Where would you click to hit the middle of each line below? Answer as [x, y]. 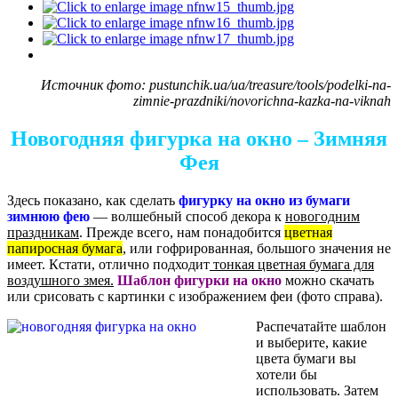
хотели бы [287, 375]
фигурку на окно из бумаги [264, 201]
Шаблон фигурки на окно [199, 281]
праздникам [43, 233]
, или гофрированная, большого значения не [257, 249]
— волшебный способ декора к [187, 217]
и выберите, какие [311, 343]
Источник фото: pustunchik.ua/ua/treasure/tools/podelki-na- [216, 85]
